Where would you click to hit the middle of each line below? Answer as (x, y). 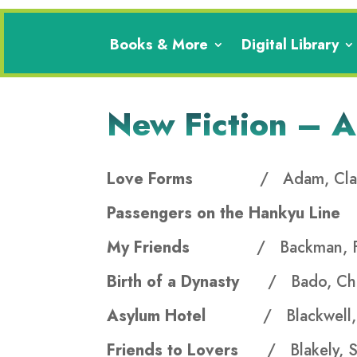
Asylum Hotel (185, 316)
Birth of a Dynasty (188, 282)
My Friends (182, 248)
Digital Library (290, 45)
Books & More (159, 45)
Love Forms (184, 179)
